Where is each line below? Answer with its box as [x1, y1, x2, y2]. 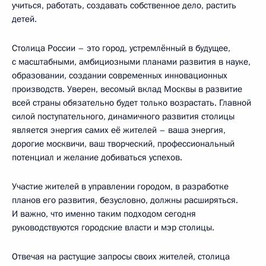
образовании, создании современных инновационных [12, 69, 227, 81]
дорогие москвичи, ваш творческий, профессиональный [12, 137, 235, 150]
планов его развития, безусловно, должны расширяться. [12, 194, 238, 206]
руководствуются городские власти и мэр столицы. [12, 221, 214, 233]
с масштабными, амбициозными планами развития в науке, [12, 55, 251, 68]
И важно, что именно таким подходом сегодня [12, 207, 196, 220]
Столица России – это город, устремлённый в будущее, [12, 42, 230, 54]
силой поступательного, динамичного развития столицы [12, 110, 235, 122]
